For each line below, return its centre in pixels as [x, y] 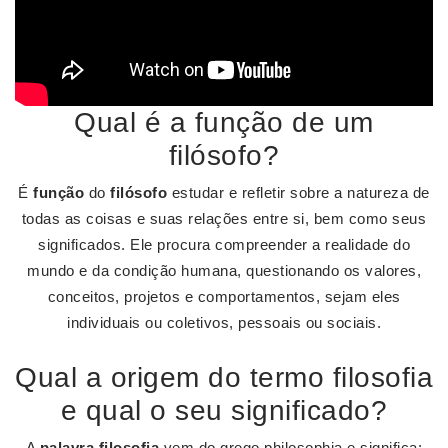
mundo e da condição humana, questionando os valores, [224, 270]
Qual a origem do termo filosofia [224, 377]
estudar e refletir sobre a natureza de [298, 192]
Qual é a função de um [224, 122]
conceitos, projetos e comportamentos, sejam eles [224, 296]
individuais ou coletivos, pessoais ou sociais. [224, 322]
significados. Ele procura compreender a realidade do [224, 244]
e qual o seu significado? [224, 410]
